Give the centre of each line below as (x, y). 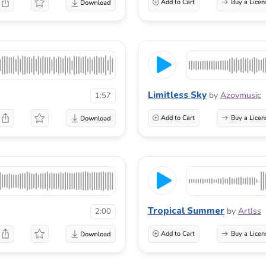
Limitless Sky (177, 95)
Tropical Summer (186, 210)
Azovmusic (241, 95)
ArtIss (250, 211)
